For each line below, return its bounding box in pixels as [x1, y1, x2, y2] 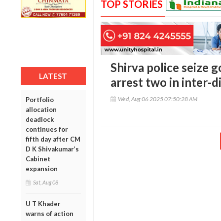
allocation [26, 105, 57, 113]
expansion [26, 164, 58, 173]
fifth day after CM [26, 135, 80, 143]
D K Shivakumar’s [26, 145, 79, 153]
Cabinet [26, 154, 50, 163]
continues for [26, 125, 68, 133]
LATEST [39, 71, 68, 80]
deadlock [26, 115, 54, 123]
